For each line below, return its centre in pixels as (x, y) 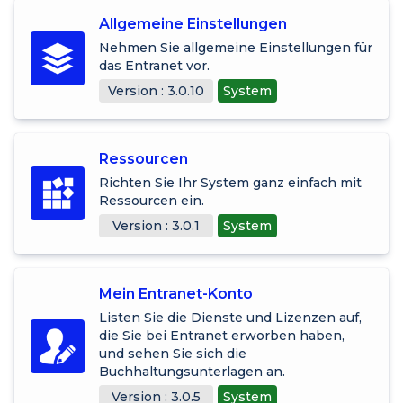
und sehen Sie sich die (173, 353)
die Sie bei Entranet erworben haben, (222, 335)
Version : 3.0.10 (156, 90)
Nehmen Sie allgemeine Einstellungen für (236, 47)
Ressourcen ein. (152, 200)
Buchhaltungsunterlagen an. (192, 371)
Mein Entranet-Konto (176, 293)
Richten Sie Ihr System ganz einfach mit (230, 182)
